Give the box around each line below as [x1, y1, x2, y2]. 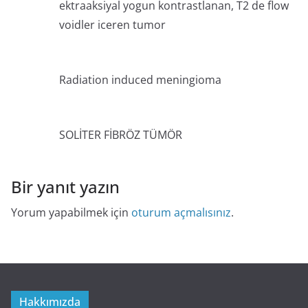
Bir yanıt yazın [11, 175, 120, 199]
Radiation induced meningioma [59, 72, 221, 88]
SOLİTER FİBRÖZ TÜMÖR [59, 127, 182, 143]
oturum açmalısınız [131, 205, 231, 221]
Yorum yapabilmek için [11, 205, 131, 221]
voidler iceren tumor [59, 17, 166, 33]
